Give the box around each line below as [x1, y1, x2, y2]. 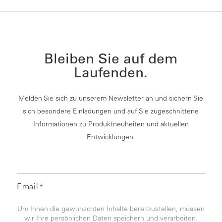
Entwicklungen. [86, 132, 135, 141]
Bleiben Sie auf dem [44, 50, 178, 67]
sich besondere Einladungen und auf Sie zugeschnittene [23, 106, 199, 115]
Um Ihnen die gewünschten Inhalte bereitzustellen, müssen [17, 204, 205, 213]
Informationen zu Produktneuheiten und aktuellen [33, 119, 189, 128]
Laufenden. [74, 63, 148, 81]
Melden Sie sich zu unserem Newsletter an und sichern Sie [18, 93, 204, 103]
